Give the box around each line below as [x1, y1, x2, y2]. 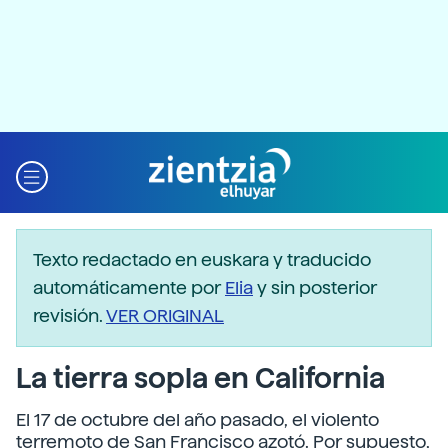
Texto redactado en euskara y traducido [33, 249, 371, 270]
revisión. [33, 305, 106, 326]
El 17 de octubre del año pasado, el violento [16, 409, 379, 430]
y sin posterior [253, 277, 377, 298]
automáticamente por [33, 277, 225, 298]
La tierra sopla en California [16, 361, 385, 395]
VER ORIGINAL [106, 305, 224, 326]
